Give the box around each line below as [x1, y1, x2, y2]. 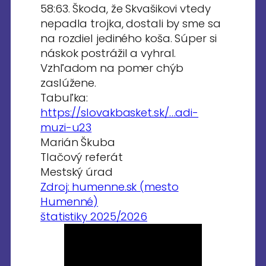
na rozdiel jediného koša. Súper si [40, 31, 217, 46]
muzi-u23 [40, 120, 92, 135]
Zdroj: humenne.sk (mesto [40, 179, 179, 194]
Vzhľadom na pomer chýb [40, 61, 183, 75]
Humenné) [40, 194, 99, 209]
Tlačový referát [40, 150, 123, 164]
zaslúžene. [40, 75, 97, 90]
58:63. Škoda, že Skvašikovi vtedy [40, 1, 211, 16]
